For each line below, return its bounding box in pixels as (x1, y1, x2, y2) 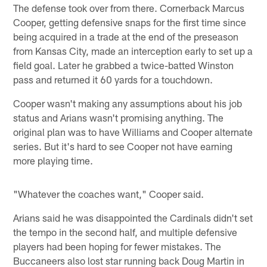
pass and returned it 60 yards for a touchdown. (13, 73, 213, 85)
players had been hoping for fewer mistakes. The (13, 240, 222, 252)
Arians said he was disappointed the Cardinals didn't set (13, 211, 253, 223)
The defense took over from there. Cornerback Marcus (13, 1, 245, 14)
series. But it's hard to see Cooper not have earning (13, 139, 233, 152)
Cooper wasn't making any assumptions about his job (13, 97, 243, 109)
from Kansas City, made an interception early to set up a (13, 44, 253, 57)
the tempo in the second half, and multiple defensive (13, 225, 238, 238)
